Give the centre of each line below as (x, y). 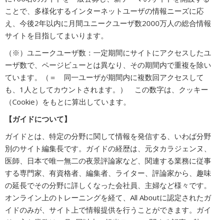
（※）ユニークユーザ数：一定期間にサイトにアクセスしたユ (108, 53)
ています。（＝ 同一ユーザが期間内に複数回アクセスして (104, 77)
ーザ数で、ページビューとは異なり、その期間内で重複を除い (108, 65)
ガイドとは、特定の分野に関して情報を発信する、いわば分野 (108, 136)
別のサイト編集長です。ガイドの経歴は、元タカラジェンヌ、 (108, 148)
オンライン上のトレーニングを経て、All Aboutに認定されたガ (108, 197)
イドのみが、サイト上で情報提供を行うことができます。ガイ (108, 210)
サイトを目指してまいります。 (56, 35)
